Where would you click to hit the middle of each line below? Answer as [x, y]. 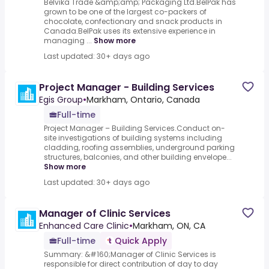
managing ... [68, 41]
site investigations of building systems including [133, 138]
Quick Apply [141, 241]
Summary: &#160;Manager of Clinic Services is [130, 255]
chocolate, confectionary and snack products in [133, 22]
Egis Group [61, 100]
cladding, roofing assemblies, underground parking [139, 148]
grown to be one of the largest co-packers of [125, 12]
